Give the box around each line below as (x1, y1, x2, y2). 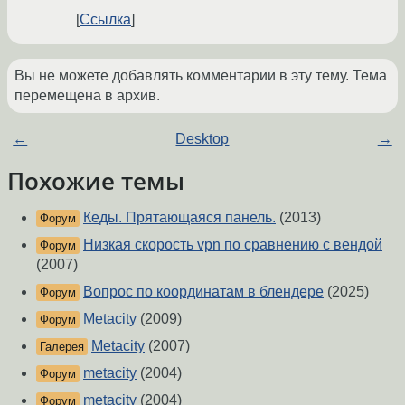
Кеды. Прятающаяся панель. (83, 209, 276, 225)
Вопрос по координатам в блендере (83, 283, 324, 299)
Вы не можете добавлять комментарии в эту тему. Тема (14, 68, 387, 83)
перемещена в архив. (14, 88, 160, 103)
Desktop (175, 131, 230, 146)
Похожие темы (7, 165, 184, 196)
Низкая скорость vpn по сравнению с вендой (83, 236, 382, 252)
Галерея (40, 339, 84, 353)
